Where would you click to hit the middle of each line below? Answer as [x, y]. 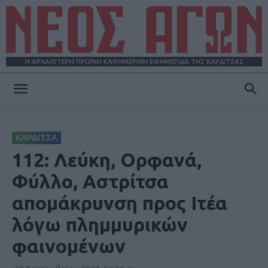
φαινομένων [69, 246]
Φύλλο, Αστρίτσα [90, 182]
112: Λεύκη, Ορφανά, [107, 160]
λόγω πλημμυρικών [100, 225]
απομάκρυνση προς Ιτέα [120, 203]
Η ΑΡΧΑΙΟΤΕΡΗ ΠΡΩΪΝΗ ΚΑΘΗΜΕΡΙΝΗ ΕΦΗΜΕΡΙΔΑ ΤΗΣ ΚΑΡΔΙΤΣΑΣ [134, 62]
